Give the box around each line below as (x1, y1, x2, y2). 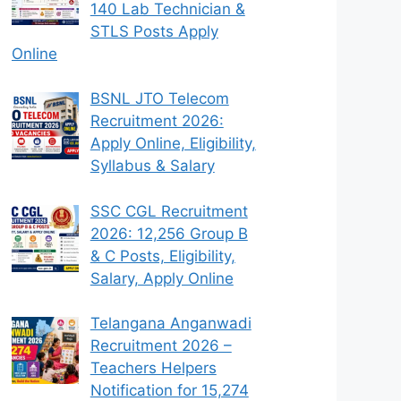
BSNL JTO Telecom (90, 90, 229, 108)
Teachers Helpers (90, 359, 217, 378)
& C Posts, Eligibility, (90, 246, 235, 265)
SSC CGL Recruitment (90, 201, 248, 220)
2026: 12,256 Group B (90, 224, 248, 243)
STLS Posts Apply (90, 21, 218, 40)
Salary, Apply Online (90, 269, 234, 287)
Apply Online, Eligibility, (90, 134, 256, 153)
